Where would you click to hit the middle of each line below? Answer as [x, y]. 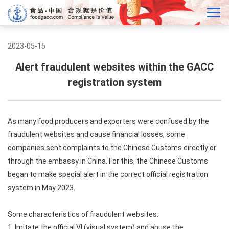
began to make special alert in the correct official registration [108, 174]
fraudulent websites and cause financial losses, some [96, 134]
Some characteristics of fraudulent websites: [83, 214]
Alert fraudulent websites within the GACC [114, 67]
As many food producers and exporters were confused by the [108, 121]
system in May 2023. [41, 188]
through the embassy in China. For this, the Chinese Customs [108, 161]
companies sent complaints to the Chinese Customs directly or [112, 148]
